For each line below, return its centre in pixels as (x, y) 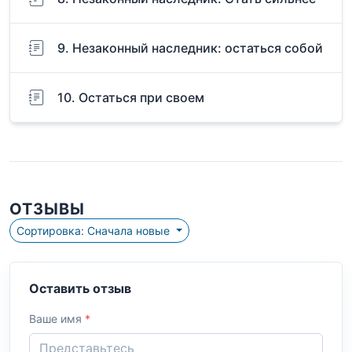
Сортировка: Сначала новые (130, 231)
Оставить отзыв (80, 289)
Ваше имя (57, 319)
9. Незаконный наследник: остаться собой (190, 48)
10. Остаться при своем (131, 98)
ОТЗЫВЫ (47, 209)
